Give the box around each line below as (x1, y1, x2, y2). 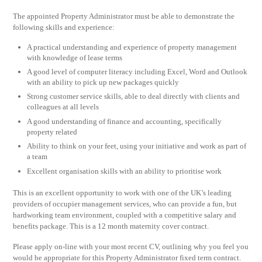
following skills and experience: (13, 22, 115, 32)
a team (27, 152, 48, 161)
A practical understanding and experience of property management (27, 42, 237, 51)
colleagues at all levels (27, 102, 99, 112)
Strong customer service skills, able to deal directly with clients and (27, 92, 240, 101)
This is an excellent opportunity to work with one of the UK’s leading (13, 188, 232, 198)
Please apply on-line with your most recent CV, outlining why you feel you (13, 242, 249, 251)
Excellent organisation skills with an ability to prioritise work (27, 166, 222, 175)
